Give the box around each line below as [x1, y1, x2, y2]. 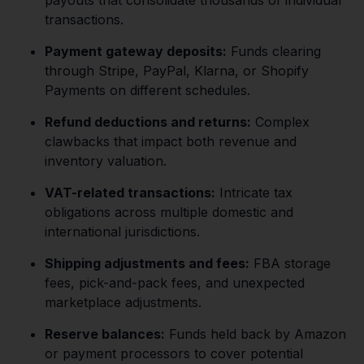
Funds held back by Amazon [165, 325, 346, 342]
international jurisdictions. [45, 223, 200, 240]
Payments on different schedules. [45, 81, 250, 98]
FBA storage [249, 254, 331, 271]
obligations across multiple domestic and [45, 203, 293, 220]
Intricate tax [215, 184, 292, 201]
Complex [251, 113, 310, 130]
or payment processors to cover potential [45, 344, 303, 362]
